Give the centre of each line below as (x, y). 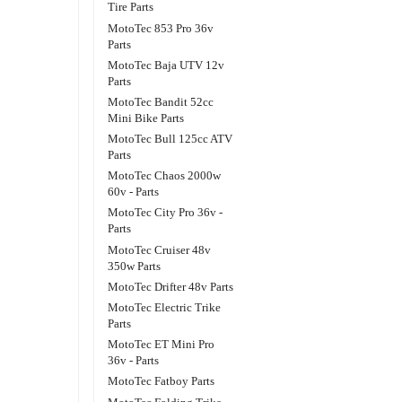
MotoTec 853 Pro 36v (161, 28)
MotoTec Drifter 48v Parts (171, 286)
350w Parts (135, 266)
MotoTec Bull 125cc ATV (170, 139)
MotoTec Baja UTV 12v (166, 65)
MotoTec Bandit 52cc (161, 101)
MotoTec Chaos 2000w (165, 176)
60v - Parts (134, 192)
